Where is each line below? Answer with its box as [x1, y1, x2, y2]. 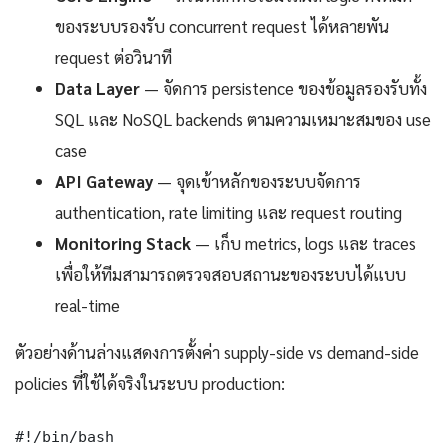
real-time [55, 294, 120, 317]
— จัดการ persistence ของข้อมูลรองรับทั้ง [140, 77, 427, 100]
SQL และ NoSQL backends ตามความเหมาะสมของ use [55, 108, 431, 131]
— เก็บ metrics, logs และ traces [191, 232, 416, 255]
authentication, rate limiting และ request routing [55, 201, 402, 224]
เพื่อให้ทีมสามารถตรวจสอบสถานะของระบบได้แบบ [55, 263, 406, 286]
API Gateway [55, 170, 153, 193]
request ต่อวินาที [55, 46, 172, 69]
